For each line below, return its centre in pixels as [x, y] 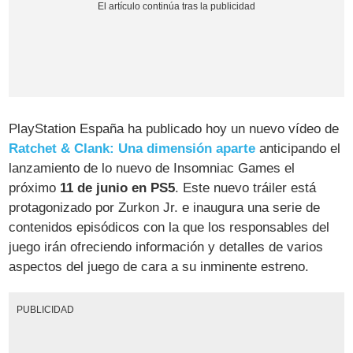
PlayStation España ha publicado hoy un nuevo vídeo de [174, 129]
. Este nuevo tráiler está [246, 188]
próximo [35, 188]
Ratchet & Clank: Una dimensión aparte [132, 149]
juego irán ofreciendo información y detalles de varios [166, 247]
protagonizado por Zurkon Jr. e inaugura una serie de [165, 208]
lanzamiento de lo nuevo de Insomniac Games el [152, 169]
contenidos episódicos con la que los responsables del [169, 228]
